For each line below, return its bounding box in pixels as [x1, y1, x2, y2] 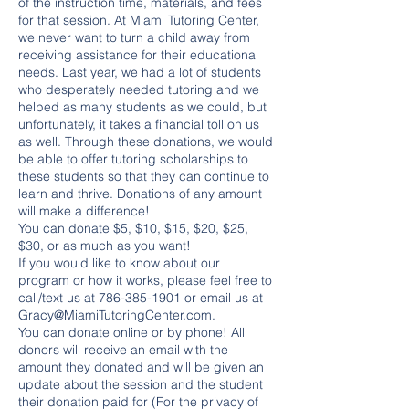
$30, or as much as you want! [18, 237, 191, 254]
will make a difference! [18, 203, 150, 219]
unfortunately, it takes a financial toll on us [18, 116, 259, 132]
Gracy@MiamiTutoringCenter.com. [18, 307, 215, 323]
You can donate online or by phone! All [18, 324, 245, 341]
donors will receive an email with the [18, 341, 228, 358]
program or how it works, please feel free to [18, 272, 272, 288]
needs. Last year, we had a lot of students [18, 64, 261, 80]
